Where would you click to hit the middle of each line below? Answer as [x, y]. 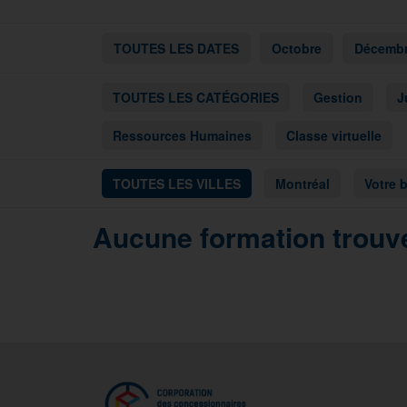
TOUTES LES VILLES [177, 183]
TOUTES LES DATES [176, 48]
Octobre [297, 48]
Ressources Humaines [182, 135]
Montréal [303, 183]
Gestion [338, 97]
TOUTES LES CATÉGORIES [196, 97]
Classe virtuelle [334, 135]
